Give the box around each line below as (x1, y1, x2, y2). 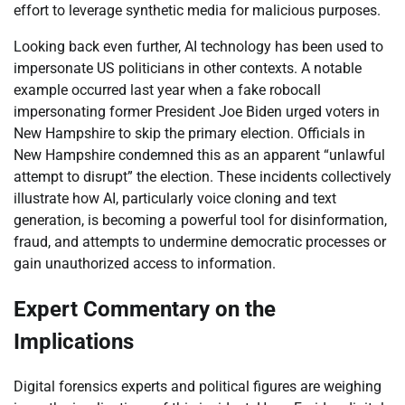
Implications (14, 328, 134, 354)
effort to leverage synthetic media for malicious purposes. (14, 2, 381, 20)
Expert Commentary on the (14, 296, 276, 322)
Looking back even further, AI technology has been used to (14, 38, 383, 56)
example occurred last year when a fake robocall (14, 81, 321, 99)
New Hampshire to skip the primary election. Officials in (14, 125, 365, 143)
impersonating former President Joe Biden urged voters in (14, 103, 380, 121)
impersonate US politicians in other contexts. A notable (14, 60, 362, 78)
